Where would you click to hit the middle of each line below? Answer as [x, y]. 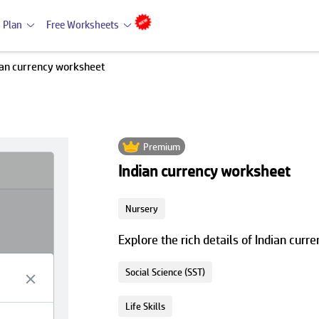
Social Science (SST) [165, 272]
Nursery [141, 209]
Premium [162, 146]
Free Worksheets [83, 25]
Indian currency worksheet [204, 171]
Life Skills [145, 306]
